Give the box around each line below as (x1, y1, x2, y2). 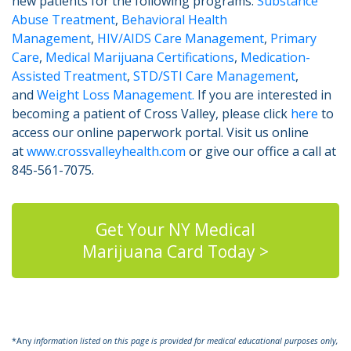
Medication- (241, 49, 310, 67)
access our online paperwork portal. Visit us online (12, 124, 309, 142)
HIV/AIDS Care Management (97, 30, 264, 48)
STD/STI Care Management (133, 67, 295, 85)
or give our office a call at (186, 143, 336, 161)
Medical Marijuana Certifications (45, 49, 234, 67)
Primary (270, 30, 317, 48)
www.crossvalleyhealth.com (27, 143, 186, 161)
